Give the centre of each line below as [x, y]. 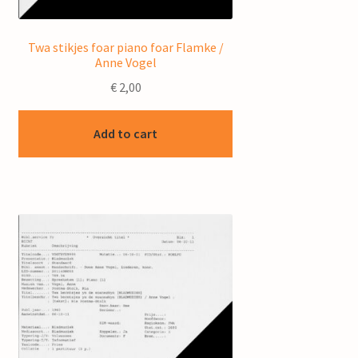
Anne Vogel [125, 63]
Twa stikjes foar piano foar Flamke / [125, 48]
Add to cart [126, 133]
